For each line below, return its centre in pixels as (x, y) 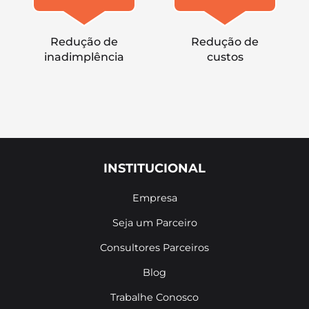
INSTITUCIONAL (154, 168)
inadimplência (84, 57)
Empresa (154, 198)
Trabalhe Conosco (154, 297)
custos (225, 57)
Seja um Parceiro (154, 223)
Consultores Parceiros (154, 248)
